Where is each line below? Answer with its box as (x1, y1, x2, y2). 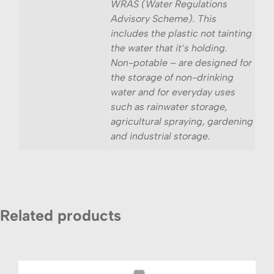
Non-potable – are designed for (111, 56, 252, 68)
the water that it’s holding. (111, 42, 228, 54)
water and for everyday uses (111, 86, 235, 98)
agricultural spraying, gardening (111, 115, 253, 127)
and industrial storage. (111, 130, 210, 142)
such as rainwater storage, (111, 100, 228, 113)
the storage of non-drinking (111, 71, 234, 83)
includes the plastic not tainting (111, 27, 252, 39)
